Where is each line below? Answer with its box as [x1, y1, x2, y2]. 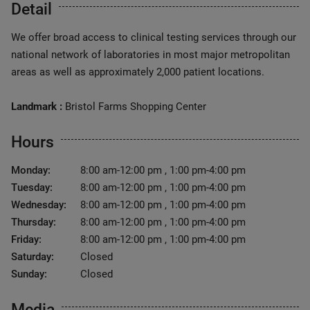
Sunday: [11, 268, 47, 280]
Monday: [11, 164, 51, 176]
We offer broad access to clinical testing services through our [11, 31, 296, 44]
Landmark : [11, 100, 62, 113]
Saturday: [11, 250, 54, 263]
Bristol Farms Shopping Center [62, 100, 206, 113]
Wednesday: [11, 199, 66, 211]
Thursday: [11, 216, 56, 228]
